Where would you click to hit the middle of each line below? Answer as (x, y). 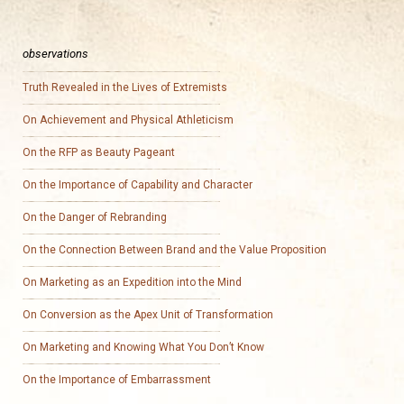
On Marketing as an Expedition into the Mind (132, 282)
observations (55, 54)
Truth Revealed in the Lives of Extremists (125, 87)
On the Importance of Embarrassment (117, 380)
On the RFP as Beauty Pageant (99, 152)
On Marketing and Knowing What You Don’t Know (143, 347)
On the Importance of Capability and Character (138, 185)
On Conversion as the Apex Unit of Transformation (148, 315)
